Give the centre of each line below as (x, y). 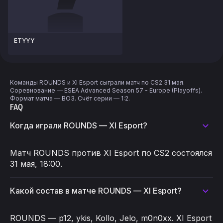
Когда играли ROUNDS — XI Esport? (79, 125)
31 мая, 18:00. (36, 164)
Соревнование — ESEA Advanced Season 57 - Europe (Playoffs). (106, 90)
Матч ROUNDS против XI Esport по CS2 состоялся (111, 153)
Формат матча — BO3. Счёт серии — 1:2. (70, 98)
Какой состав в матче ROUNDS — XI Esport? (96, 191)
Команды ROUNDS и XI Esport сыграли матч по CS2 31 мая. (97, 82)
